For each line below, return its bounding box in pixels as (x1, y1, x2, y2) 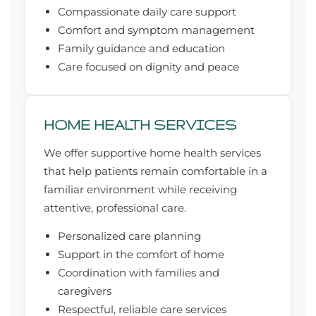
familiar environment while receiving (44, 183, 237, 197)
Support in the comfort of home (58, 248, 224, 262)
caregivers (58, 284, 111, 298)
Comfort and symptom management (58, 23, 255, 37)
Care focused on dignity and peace (58, 60, 239, 74)
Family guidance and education (58, 42, 225, 56)
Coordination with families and (58, 266, 219, 280)
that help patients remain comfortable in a (44, 164, 267, 178)
